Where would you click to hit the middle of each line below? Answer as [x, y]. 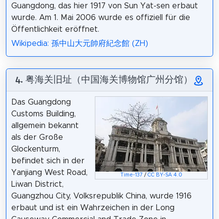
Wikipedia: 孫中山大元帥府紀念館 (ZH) [79, 43]
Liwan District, [37, 184]
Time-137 [132, 175]
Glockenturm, [35, 149]
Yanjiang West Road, [49, 173]
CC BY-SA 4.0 [165, 175]
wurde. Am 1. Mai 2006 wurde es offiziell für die [100, 18]
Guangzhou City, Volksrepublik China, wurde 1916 [101, 196]
